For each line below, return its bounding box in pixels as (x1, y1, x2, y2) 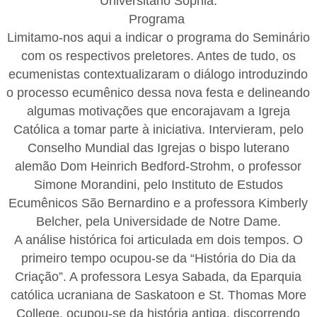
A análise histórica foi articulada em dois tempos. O (13, 232, 303, 247)
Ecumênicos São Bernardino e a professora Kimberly (8, 195, 309, 210)
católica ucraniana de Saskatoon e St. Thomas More (10, 287, 306, 302)
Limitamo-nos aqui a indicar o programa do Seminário (6, 30, 310, 45)
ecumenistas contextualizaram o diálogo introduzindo (8, 67, 309, 81)
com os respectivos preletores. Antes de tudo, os (21, 48, 296, 63)
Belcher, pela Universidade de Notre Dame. (35, 214, 281, 229)
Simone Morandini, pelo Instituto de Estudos (33, 177, 283, 192)
